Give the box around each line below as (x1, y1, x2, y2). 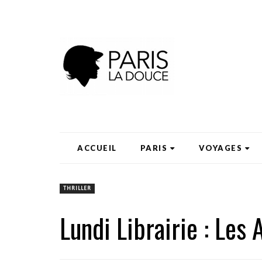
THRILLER (63, 185, 91, 192)
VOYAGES (198, 143, 242, 153)
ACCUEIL (77, 143, 117, 153)
